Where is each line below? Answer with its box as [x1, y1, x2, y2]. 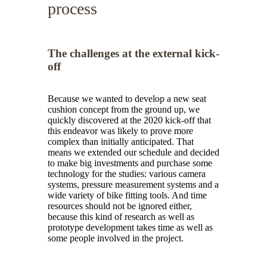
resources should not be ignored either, [48, 201, 192, 212]
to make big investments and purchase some [48, 158, 212, 169]
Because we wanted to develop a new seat [48, 94, 206, 104]
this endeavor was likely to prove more [48, 126, 193, 136]
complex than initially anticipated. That [48, 136, 194, 147]
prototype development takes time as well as [48, 222, 213, 233]
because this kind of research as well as [48, 212, 194, 222]
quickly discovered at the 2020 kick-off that [48, 115, 211, 126]
